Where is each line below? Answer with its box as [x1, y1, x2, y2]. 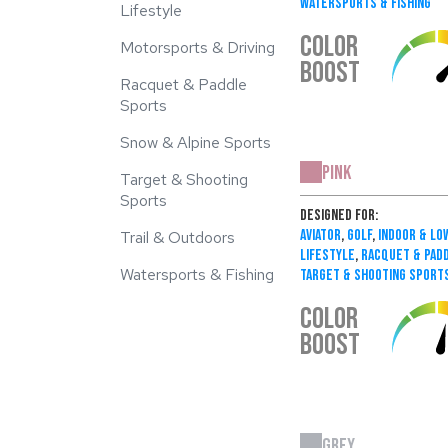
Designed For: [299, 205, 378, 225]
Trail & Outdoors [120, 227, 235, 248]
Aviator [299, 225, 341, 245]
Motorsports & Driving [120, 37, 275, 58]
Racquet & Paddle [120, 74, 247, 95]
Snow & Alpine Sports [120, 132, 271, 153]
